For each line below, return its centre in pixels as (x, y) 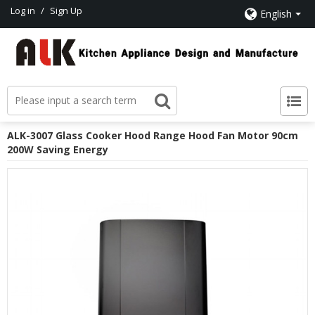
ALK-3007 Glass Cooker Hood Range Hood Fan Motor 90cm (153, 135)
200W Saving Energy (58, 149)
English (276, 14)
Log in (23, 11)
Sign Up (66, 11)
